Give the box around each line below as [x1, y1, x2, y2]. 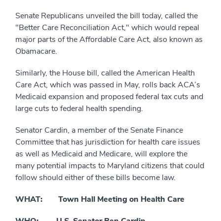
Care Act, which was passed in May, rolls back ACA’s [15, 79, 200, 90]
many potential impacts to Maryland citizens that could [15, 160, 204, 171]
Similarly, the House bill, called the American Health [15, 67, 195, 78]
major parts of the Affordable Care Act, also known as [15, 34, 203, 45]
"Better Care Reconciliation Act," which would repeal [15, 22, 199, 33]
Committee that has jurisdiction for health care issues [15, 136, 200, 147]
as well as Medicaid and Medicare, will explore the [15, 148, 187, 159]
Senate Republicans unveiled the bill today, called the [15, 10, 198, 21]
